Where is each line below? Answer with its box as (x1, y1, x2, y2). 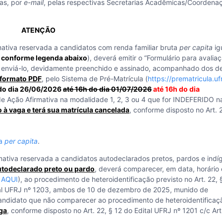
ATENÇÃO (21, 26, 55, 34)
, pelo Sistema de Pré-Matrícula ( (42, 74, 148, 83)
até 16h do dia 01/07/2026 (63, 85, 152, 93)
